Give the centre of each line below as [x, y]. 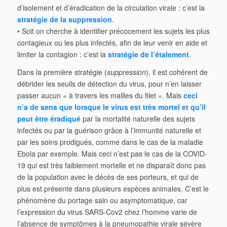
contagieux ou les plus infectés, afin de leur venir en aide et [112, 42]
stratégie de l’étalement [148, 54]
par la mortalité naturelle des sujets [138, 118]
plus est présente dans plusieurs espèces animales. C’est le [113, 188]
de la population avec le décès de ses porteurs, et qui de [108, 177]
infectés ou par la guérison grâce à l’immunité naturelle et [109, 130]
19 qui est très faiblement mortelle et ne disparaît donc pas [111, 165]
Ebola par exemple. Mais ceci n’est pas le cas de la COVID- [112, 153]
